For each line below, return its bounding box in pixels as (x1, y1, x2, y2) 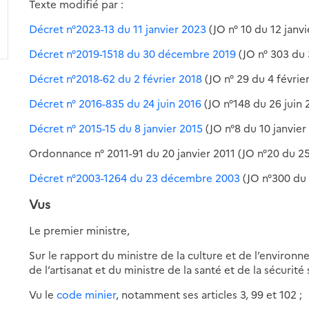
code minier (57, 286, 117, 301)
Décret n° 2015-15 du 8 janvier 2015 (29, 120, 203, 135)
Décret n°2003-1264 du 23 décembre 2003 (29, 170, 241, 185)
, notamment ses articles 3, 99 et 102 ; (116, 286, 303, 301)
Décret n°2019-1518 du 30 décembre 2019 (29, 46, 237, 61)
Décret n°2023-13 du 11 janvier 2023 (29, 21, 207, 36)
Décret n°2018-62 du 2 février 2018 (29, 70, 203, 86)
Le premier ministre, (29, 222, 130, 237)
